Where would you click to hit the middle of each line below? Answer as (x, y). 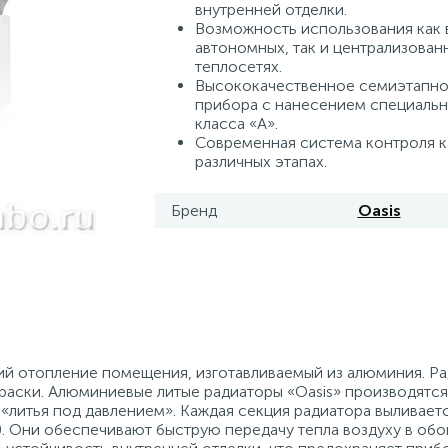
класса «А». (238, 123)
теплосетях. (240, 66)
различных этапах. (260, 161)
